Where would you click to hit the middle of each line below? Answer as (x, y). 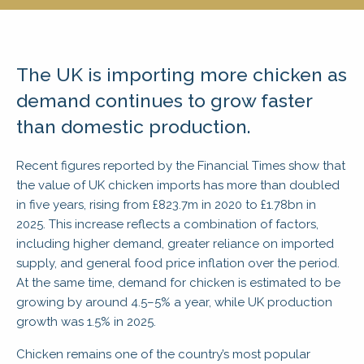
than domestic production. (134, 126)
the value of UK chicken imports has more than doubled (178, 185)
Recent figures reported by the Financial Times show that (181, 165)
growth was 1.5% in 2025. (86, 321)
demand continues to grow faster (164, 100)
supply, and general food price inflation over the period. (178, 263)
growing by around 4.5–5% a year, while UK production (174, 302)
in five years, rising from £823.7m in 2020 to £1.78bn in (166, 204)
